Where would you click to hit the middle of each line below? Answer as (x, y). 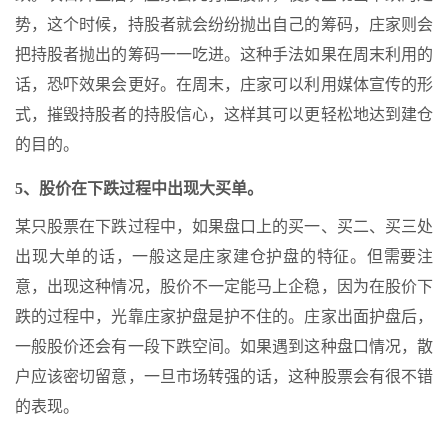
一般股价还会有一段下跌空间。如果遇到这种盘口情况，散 (224, 346)
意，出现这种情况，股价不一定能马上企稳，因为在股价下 (224, 286)
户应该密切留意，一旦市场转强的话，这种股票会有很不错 (224, 376)
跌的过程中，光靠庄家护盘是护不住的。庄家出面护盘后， (224, 316)
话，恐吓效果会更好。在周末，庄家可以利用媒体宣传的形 (224, 84)
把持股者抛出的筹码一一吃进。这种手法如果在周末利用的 (224, 54)
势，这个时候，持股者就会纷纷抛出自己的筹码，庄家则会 (224, 24)
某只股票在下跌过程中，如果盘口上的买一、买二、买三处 (224, 226)
